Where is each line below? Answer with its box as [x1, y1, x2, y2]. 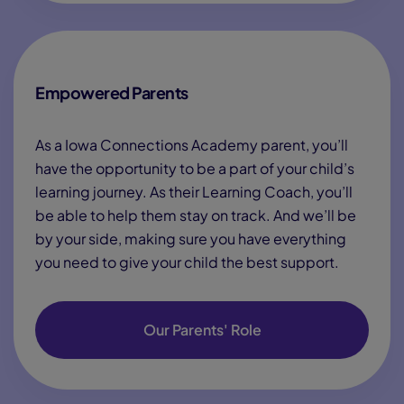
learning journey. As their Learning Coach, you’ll [35, 182, 353, 201]
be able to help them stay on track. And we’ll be [35, 206, 356, 225]
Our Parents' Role [142, 320, 262, 339]
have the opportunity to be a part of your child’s [35, 159, 354, 178]
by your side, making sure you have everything [35, 229, 346, 248]
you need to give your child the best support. [35, 252, 339, 271]
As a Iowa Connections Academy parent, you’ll [35, 135, 348, 154]
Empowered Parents [35, 82, 188, 103]
